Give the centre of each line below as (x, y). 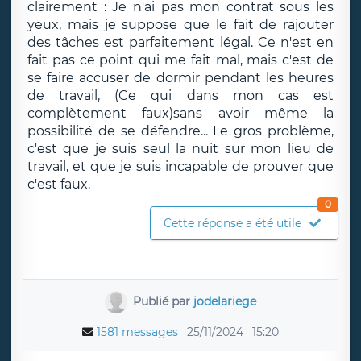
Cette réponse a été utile (232, 223)
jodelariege (225, 301)
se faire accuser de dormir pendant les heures (180, 78)
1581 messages (137, 332)
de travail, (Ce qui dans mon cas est (180, 95)
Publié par (164, 301)
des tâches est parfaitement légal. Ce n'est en (180, 42)
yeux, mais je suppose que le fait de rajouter (180, 25)
